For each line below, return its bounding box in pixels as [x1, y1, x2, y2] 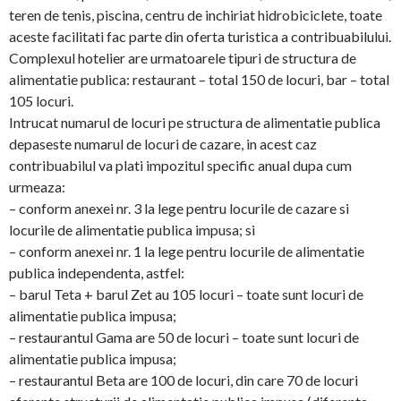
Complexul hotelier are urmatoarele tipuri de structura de [9, 49, 356, 66]
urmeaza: [9, 178, 65, 195]
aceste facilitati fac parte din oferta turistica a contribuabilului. [9, 28, 391, 45]
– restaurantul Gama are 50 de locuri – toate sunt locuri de [9, 328, 359, 346]
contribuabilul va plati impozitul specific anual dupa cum [9, 157, 352, 174]
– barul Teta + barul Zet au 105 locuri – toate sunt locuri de [9, 286, 363, 303]
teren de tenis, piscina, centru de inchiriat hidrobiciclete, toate [9, 6, 382, 23]
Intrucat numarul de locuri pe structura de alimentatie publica [9, 114, 380, 131]
